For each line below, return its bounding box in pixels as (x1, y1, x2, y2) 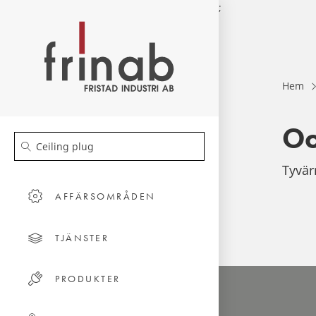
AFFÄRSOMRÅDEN (55, 189, 156, 202)
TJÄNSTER (55, 231, 109, 244)
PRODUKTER (55, 272, 121, 285)
